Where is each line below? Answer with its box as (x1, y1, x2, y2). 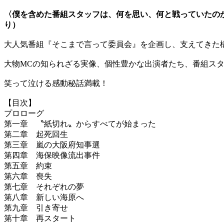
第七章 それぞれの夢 (4, 182, 84, 191)
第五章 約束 (4, 161, 52, 170)
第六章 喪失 (4, 172, 52, 181)
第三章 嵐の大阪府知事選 (4, 140, 100, 149)
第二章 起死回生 (4, 130, 68, 139)
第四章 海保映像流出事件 (4, 151, 100, 160)
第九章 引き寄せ (4, 203, 68, 212)
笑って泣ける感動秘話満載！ (4, 79, 108, 88)
